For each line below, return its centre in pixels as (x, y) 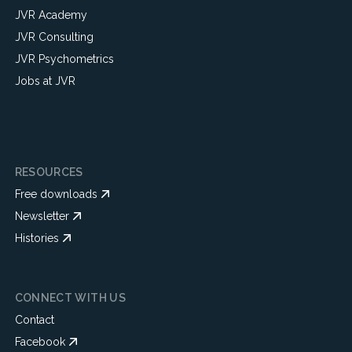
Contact (34, 320)
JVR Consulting (54, 37)
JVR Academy (51, 15)
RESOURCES (49, 172)
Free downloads (56, 194)
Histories (37, 238)
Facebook (40, 342)
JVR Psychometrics (64, 59)
